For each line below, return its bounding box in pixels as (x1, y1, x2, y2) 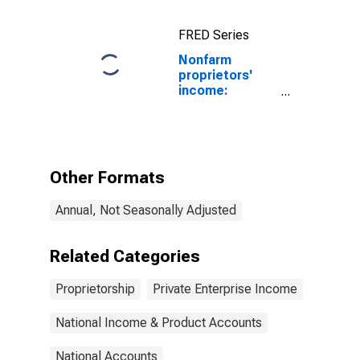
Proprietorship (55, 281, 135, 297)
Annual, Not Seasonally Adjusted (55, 202, 236, 218)
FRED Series (178, 27, 249, 43)
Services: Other (178, 98, 276, 113)
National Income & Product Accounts (55, 315, 262, 330)
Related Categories (50, 247, 200, 266)
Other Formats (50, 168, 165, 187)
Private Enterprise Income (153, 281, 297, 297)
